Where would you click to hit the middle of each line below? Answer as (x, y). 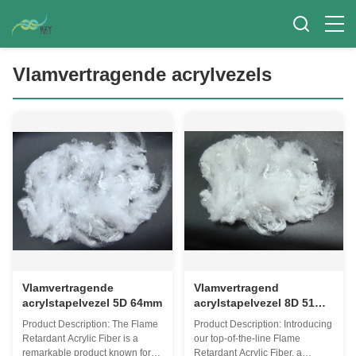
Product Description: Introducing (263, 324)
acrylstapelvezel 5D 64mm (92, 302)
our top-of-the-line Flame (247, 338)
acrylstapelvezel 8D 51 (254, 302)
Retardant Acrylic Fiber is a (80, 338)
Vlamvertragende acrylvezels (142, 74)
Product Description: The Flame (90, 324)
